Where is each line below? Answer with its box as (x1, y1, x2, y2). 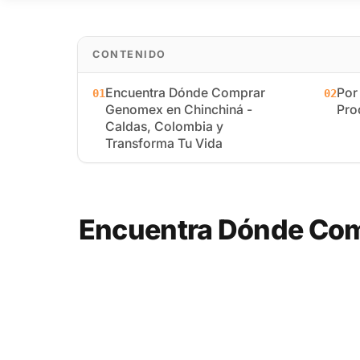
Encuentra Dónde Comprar (105, 84, 265, 100)
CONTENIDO (92, 48, 166, 60)
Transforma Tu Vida (105, 135, 223, 151)
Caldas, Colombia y (105, 118, 223, 134)
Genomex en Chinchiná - (105, 101, 252, 117)
